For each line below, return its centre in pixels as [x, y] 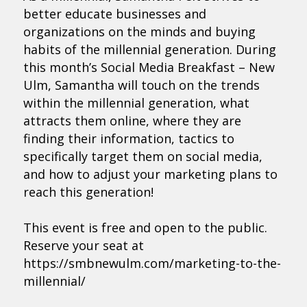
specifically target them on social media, [143, 156]
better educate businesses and [114, 14]
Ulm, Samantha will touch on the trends [141, 85]
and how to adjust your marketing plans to [150, 174]
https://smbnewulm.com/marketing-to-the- [152, 263]
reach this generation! [88, 192]
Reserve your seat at [83, 245]
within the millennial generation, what [136, 103]
